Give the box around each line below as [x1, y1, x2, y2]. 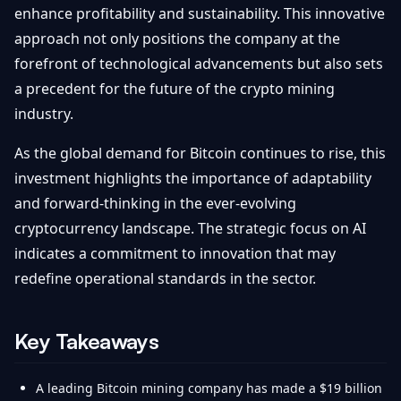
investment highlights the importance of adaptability [14, 168, 371, 188]
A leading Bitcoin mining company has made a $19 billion [36, 380, 382, 397]
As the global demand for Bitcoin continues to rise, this [14, 143, 386, 163]
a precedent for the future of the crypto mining [14, 79, 335, 98]
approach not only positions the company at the [14, 29, 340, 48]
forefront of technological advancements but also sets [14, 54, 383, 73]
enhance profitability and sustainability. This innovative [14, 4, 385, 23]
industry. [14, 104, 73, 124]
